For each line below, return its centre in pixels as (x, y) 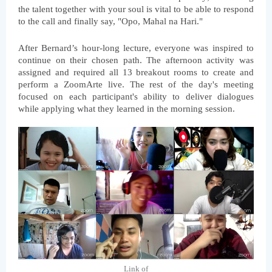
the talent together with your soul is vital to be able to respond (136, 9)
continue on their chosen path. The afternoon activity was (136, 60)
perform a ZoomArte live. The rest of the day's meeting (136, 85)
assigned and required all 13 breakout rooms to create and (136, 73)
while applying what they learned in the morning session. (127, 109)
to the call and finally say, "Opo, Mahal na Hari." (110, 22)
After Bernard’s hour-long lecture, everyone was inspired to (136, 48)
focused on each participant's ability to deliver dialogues (136, 97)
